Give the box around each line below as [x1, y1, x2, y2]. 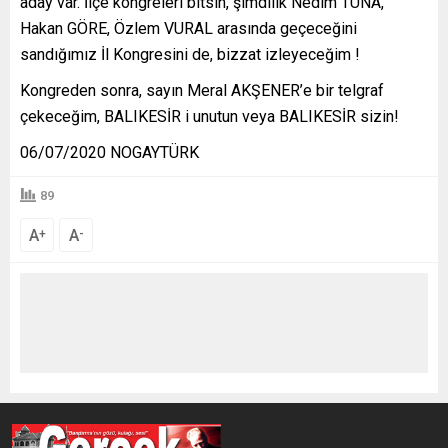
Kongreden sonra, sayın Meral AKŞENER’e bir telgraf [20, 81, 384, 101]
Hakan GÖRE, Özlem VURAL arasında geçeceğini [20, 19, 357, 39]
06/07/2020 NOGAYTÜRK [20, 143, 199, 163]
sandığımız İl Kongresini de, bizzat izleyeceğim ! [20, 45, 360, 65]
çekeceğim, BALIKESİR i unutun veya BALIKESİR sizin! [20, 107, 399, 127]
